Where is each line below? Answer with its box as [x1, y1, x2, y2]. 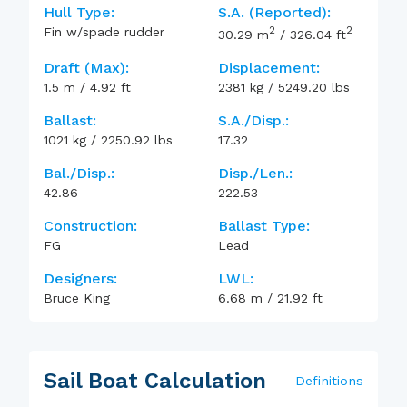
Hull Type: [44, 4, 114, 21]
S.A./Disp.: [218, 111, 289, 129]
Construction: [44, 216, 137, 234]
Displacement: [218, 58, 320, 76]
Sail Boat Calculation [44, 367, 266, 393]
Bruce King [44, 290, 110, 305]
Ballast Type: [218, 216, 310, 234]
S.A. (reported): [218, 4, 331, 21]
